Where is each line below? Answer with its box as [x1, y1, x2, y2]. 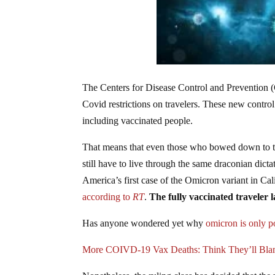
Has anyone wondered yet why [82, 217, 206, 228]
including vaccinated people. [82, 115, 193, 126]
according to [82, 191, 133, 202]
